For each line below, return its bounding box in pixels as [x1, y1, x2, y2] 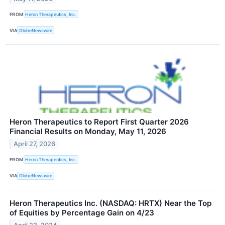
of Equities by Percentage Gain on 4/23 [10, 207, 154, 217]
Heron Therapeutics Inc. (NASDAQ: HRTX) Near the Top [10, 198, 211, 208]
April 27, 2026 [14, 140, 56, 148]
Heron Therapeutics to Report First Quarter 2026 [10, 117, 189, 127]
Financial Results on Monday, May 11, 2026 [10, 127, 166, 137]
